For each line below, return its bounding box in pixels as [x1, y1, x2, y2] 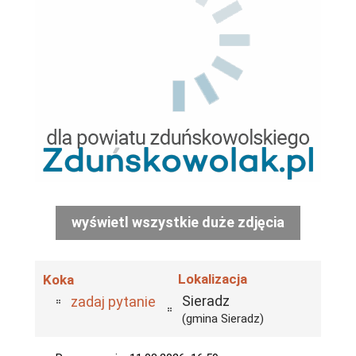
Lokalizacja [178, 271, 247, 287]
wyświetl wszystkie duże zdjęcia [72, 214, 284, 230]
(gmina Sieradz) [182, 311, 264, 326]
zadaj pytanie [71, 293, 156, 310]
